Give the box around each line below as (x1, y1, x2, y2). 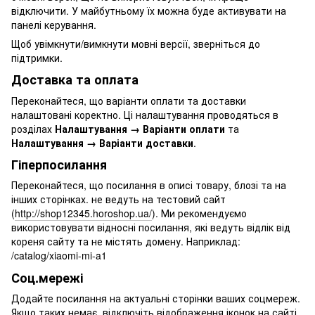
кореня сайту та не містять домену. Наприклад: (11, 234, 240, 249)
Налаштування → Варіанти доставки (11, 135, 193, 150)
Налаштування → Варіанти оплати (55, 121, 228, 136)
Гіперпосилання (11, 155, 107, 174)
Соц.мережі (11, 268, 83, 287)
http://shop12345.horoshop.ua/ (15, 206, 152, 221)
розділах (11, 121, 55, 136)
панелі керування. (11, 18, 96, 32)
